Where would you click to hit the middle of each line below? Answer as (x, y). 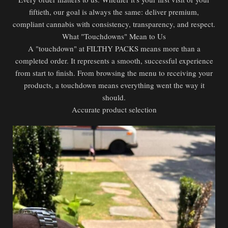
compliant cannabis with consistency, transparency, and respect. (114, 24)
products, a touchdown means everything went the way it (114, 85)
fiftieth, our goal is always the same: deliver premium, (114, 12)
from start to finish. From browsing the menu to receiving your (114, 73)
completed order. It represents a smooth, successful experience (114, 61)
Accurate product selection (114, 109)
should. (114, 97)
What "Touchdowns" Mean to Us (114, 36)
